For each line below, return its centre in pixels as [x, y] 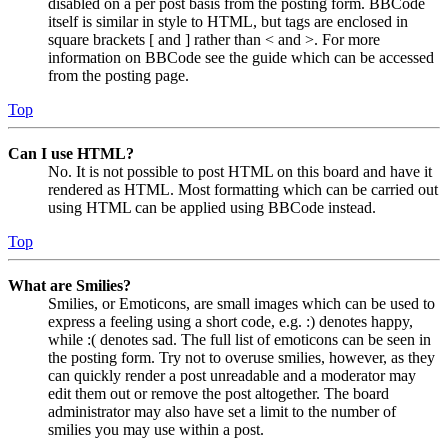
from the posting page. [118, 75]
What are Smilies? [69, 285]
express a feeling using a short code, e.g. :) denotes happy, [230, 321]
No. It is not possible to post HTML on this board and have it [240, 171]
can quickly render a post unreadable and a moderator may [232, 375]
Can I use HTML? [71, 153]
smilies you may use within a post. [156, 429]
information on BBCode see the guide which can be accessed [241, 57]
